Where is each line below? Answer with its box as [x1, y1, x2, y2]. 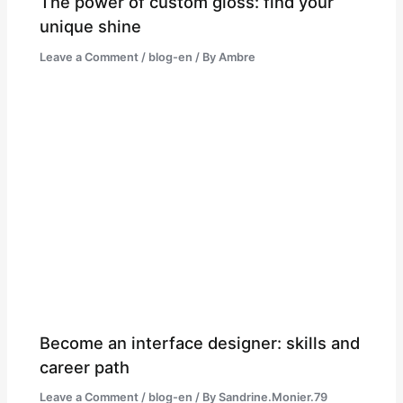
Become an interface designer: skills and [40, 332, 361, 353]
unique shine [40, 15, 142, 36]
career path [40, 356, 130, 377]
